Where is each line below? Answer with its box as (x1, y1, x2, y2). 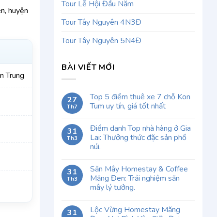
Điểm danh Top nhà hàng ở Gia (90, 123, 191, 134)
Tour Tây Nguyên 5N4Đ (62, 35, 141, 46)
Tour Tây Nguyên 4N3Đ (62, 16, 141, 28)
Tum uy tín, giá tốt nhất (90, 101, 166, 112)
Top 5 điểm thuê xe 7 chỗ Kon (90, 92, 190, 103)
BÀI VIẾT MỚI (62, 62, 115, 73)
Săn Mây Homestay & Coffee (90, 164, 188, 175)
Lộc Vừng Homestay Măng (90, 204, 180, 216)
